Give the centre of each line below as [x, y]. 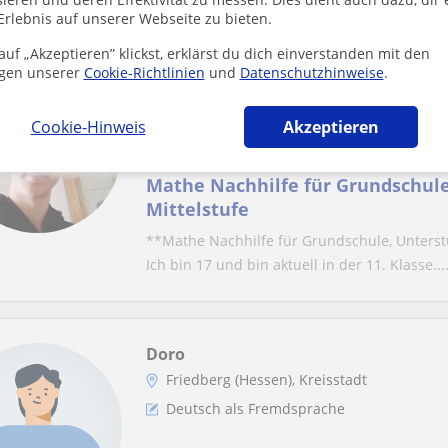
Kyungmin [187, 76]
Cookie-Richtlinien [144, 72]
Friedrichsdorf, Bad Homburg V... [275, 101]
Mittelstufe [197, 209]
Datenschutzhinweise [311, 72]
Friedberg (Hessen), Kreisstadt [266, 379]
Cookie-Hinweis [88, 127]
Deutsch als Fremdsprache [255, 408]
